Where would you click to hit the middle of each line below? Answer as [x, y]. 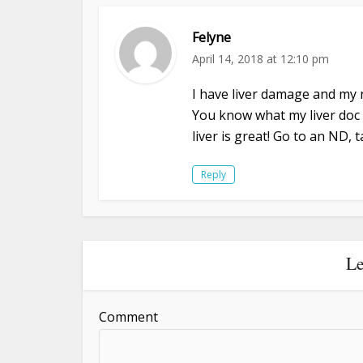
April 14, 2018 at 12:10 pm [261, 58]
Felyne [211, 37]
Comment [128, 316]
